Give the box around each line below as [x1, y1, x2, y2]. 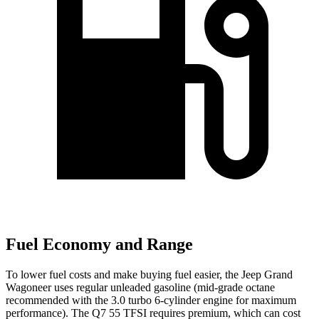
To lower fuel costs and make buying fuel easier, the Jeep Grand [6, 268, 293, 281]
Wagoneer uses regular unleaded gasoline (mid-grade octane [6, 281, 275, 293]
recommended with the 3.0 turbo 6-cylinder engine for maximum [6, 293, 296, 306]
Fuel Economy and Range [6, 235, 193, 254]
